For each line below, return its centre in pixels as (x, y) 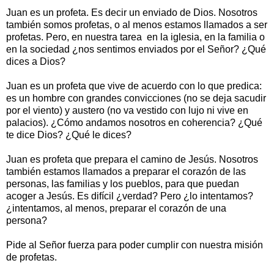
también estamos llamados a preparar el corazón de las (126, 171)
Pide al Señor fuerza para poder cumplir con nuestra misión (135, 245)
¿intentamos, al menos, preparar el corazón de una (116, 208)
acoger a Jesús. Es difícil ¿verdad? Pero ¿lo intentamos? (130, 196)
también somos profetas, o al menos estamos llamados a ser (137, 24)
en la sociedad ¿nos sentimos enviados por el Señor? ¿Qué (136, 49)
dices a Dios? (36, 61)
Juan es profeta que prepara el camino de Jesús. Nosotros (132, 159)
